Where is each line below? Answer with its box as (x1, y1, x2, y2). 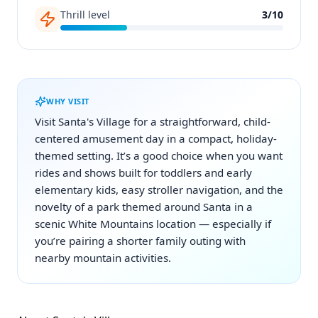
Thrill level (60, 8, 110, 21)
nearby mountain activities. (35, 251, 171, 265)
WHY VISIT (46, 96, 89, 106)
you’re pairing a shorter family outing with (35, 234, 246, 248)
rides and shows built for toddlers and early (35, 165, 252, 180)
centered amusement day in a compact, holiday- (35, 131, 277, 146)
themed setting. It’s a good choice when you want (35, 148, 283, 163)
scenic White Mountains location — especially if (35, 216, 271, 231)
